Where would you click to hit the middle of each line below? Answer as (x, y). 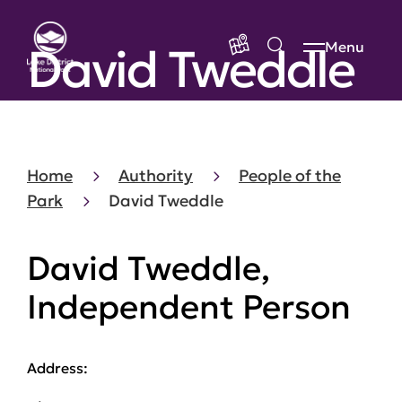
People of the (290, 175)
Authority (156, 175)
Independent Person (189, 307)
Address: (57, 368)
